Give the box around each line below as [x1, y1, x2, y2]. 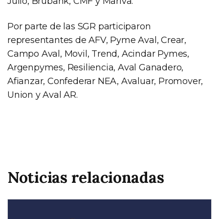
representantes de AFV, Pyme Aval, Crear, [7, 34, 186, 45]
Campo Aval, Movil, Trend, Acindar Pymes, [7, 48, 189, 59]
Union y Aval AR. [7, 89, 78, 100]
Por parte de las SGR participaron [7, 21, 151, 32]
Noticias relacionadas [7, 167, 164, 187]
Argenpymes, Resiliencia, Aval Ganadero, [7, 62, 184, 73]
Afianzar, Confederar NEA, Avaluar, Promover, [7, 75, 203, 87]
